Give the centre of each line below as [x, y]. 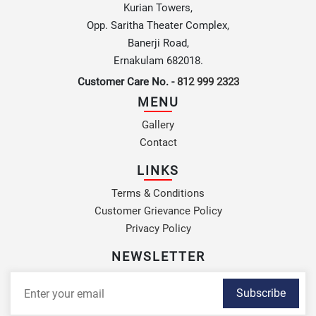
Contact [158, 143]
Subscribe [261, 293]
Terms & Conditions [158, 194]
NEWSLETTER [158, 257]
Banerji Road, [158, 43]
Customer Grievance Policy [158, 211]
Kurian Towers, [158, 8]
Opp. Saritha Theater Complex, [158, 26]
